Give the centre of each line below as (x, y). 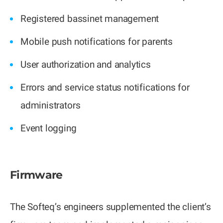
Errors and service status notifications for (105, 88)
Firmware (36, 175)
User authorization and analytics (86, 65)
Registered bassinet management (90, 19)
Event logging (49, 128)
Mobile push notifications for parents (97, 42)
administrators (51, 106)
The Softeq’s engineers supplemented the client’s (111, 207)
